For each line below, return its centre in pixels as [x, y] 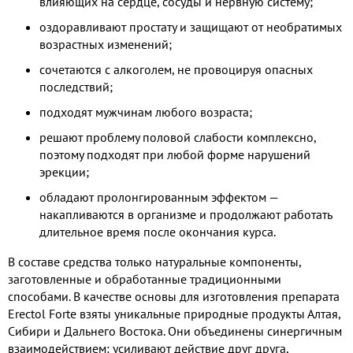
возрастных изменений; [106, 44]
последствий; [76, 86]
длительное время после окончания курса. [158, 231]
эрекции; [64, 171]
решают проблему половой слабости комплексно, [178, 137]
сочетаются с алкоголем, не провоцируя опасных [176, 69]
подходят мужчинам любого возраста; [146, 111]
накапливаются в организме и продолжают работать [186, 214]
